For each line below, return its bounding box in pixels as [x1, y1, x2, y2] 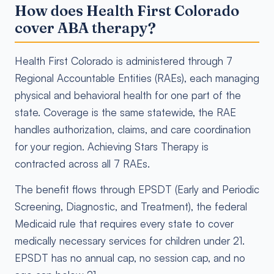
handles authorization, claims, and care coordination [15, 123, 251, 136]
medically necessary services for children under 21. [15, 234, 245, 247]
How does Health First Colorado [15, 2, 239, 20]
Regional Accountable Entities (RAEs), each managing [15, 72, 259, 84]
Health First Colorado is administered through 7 [15, 54, 232, 67]
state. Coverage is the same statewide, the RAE [15, 106, 236, 119]
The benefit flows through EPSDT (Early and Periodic [15, 183, 259, 196]
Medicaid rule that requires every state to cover [15, 217, 234, 230]
